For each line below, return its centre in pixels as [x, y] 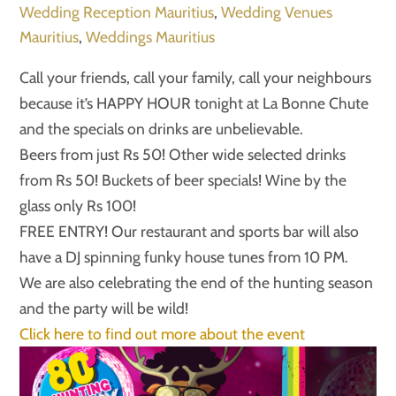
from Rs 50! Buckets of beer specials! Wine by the [183, 180]
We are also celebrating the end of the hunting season [197, 283]
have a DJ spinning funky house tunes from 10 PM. [184, 257]
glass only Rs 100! [78, 206]
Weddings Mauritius [151, 36]
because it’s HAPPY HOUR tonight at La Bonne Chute [194, 103]
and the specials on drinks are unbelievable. [162, 129]
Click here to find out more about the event [163, 334]
